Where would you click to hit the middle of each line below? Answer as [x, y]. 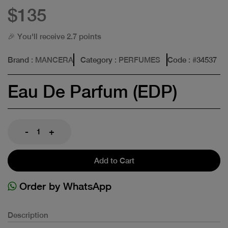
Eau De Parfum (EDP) [92, 91]
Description [28, 215]
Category [96, 60]
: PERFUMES [136, 60]
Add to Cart [114, 160]
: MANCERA [51, 60]
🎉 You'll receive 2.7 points [54, 36]
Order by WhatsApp [64, 186]
